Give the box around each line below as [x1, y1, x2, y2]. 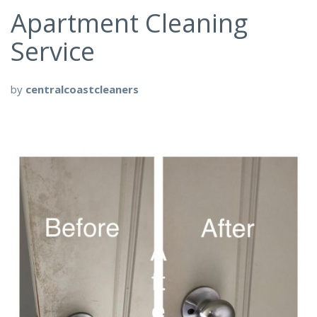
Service [11, 33, 95, 69]
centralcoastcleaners [25, 81, 139, 96]
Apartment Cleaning [11, 5, 248, 40]
